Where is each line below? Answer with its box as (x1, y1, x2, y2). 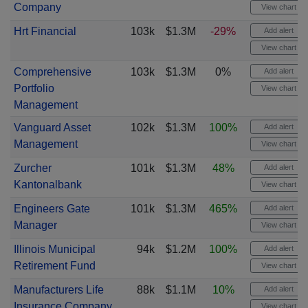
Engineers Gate (13, 203, 90, 214)
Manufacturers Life (13, 284, 104, 296)
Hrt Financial (13, 25, 76, 37)
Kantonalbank (13, 179, 82, 190)
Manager (13, 219, 57, 231)
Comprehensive (13, 66, 91, 78)
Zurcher (13, 162, 52, 174)
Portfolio (13, 82, 54, 94)
